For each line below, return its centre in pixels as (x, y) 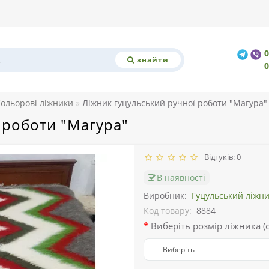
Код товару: (168, 211)
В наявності (181, 178)
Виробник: (165, 196)
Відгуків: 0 (221, 157)
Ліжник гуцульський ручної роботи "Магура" (175, 103)
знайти (153, 59)
